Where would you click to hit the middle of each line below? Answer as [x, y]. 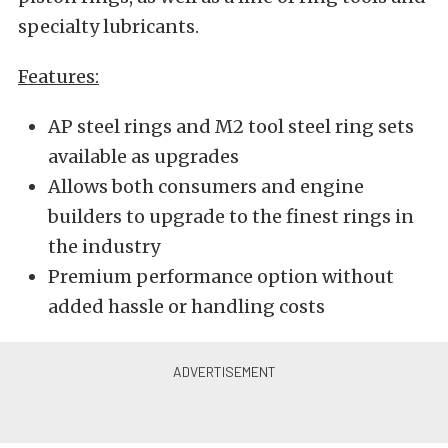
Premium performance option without [221, 277]
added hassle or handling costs [186, 307]
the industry [104, 247]
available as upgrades [143, 157]
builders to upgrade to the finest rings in [231, 217]
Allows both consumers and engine [206, 187]
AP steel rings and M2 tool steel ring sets [231, 127]
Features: [58, 77]
